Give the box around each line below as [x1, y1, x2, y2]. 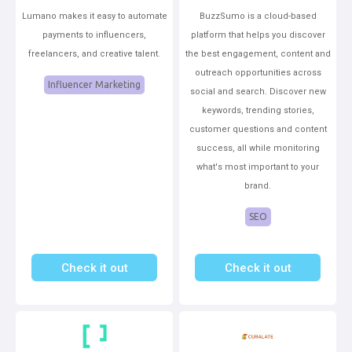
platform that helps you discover [190, 30, 325, 40]
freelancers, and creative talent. [28, 49, 160, 59]
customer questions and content [189, 124, 327, 134]
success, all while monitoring [196, 143, 320, 153]
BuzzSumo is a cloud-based [199, 11, 317, 21]
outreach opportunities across [194, 68, 321, 78]
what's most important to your [196, 162, 319, 172]
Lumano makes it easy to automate [21, 11, 167, 21]
